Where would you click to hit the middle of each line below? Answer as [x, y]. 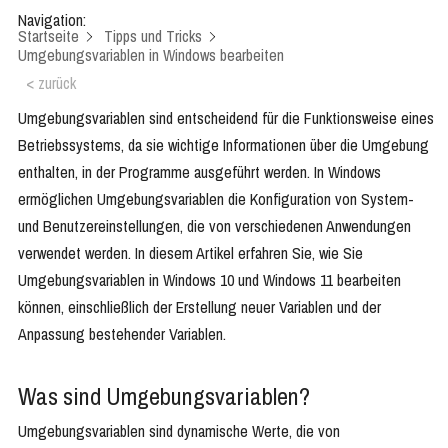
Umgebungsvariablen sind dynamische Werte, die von [179, 431]
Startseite [48, 36]
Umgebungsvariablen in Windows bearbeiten [151, 55]
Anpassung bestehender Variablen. [122, 334]
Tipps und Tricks [153, 36]
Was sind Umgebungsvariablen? [164, 396]
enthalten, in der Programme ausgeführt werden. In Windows [199, 172]
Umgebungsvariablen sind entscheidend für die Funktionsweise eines [226, 118]
